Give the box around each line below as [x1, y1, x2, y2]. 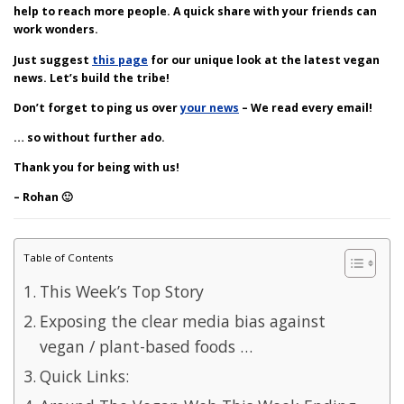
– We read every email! [239, 99, 372, 115]
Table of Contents [23, 250, 114, 264]
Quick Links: [39, 365, 129, 388]
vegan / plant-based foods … [39, 335, 252, 358]
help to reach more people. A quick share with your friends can [14, 4, 377, 20]
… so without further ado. [14, 129, 165, 145]
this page [92, 51, 148, 68]
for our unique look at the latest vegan [148, 51, 380, 68]
